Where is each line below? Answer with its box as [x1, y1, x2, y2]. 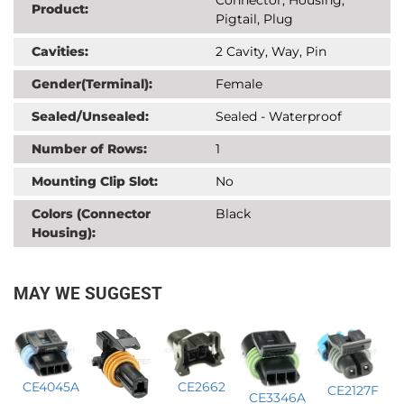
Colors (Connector [32, 205, 151, 222]
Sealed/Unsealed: [32, 107, 149, 124]
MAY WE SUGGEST [14, 282, 162, 304]
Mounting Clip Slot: [32, 172, 158, 189]
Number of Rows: [32, 140, 147, 157]
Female [216, 75, 262, 92]
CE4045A [23, 379, 80, 396]
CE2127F [326, 382, 379, 399]
